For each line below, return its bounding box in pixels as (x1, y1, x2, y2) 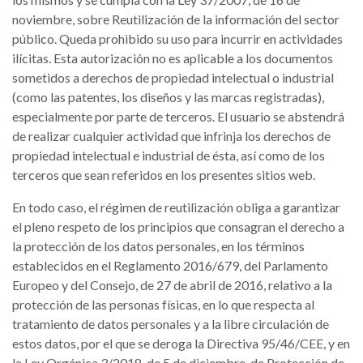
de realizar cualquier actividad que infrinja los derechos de (12, 128, 331, 143)
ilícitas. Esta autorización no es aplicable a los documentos (12, 50, 333, 66)
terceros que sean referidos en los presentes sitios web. (12, 167, 315, 182)
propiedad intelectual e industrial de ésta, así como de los (12, 147, 325, 163)
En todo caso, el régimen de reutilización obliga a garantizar (12, 199, 340, 215)
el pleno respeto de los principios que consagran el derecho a (12, 219, 344, 234)
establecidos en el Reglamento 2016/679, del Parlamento (12, 258, 328, 273)
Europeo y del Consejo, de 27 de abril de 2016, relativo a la (12, 277, 332, 293)
